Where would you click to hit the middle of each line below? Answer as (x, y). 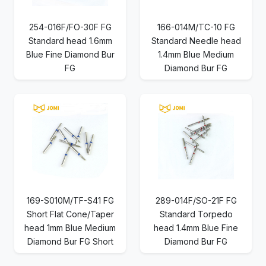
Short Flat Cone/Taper (70, 214)
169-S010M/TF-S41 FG (70, 201)
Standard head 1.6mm (70, 41)
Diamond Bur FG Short (70, 242)
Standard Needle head (196, 41)
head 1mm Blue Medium (70, 228)
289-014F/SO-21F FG (196, 201)
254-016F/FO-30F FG (70, 27)
